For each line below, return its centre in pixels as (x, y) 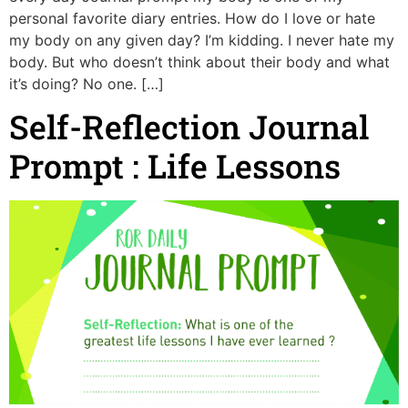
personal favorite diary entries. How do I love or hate (192, 18)
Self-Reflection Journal (189, 126)
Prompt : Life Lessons (175, 165)
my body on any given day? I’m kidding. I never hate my (202, 40)
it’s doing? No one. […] (87, 83)
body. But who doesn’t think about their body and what (199, 61)
